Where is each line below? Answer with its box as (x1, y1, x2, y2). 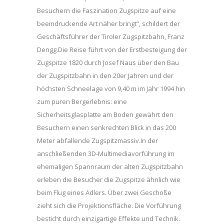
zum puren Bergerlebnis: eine (37, 97, 127, 106)
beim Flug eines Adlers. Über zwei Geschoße (37, 188, 171, 197)
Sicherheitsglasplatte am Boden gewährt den (37, 110, 173, 119)
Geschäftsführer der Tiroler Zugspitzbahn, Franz (37, 32, 184, 41)
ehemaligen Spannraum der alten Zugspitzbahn (37, 162, 183, 171)
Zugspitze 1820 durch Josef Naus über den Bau (37, 58, 179, 67)
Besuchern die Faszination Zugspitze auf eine (37, 6, 176, 15)
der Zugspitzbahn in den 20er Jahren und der (37, 71, 173, 80)
